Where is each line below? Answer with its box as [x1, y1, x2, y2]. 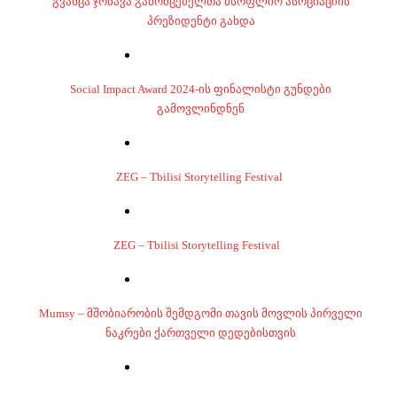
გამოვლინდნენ [157, 102, 245, 115]
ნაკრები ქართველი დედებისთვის [105, 326, 296, 339]
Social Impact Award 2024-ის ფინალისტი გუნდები [70, 82, 331, 96]
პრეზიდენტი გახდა [146, 14, 255, 27]
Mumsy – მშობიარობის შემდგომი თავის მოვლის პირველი [39, 307, 362, 320]
